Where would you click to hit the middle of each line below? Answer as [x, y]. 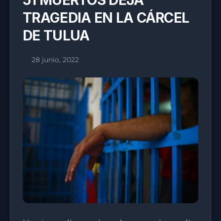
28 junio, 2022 [55, 60]
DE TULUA [56, 36]
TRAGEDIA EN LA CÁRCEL [106, 18]
